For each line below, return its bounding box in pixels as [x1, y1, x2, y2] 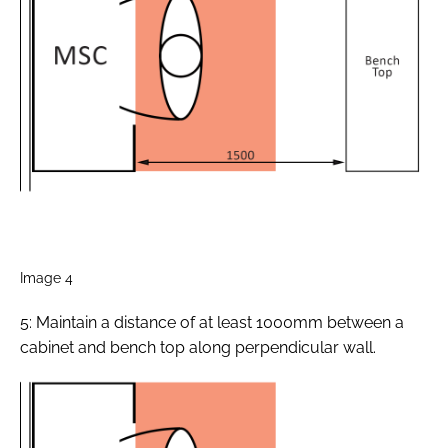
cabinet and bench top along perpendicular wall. [20, 337, 376, 357]
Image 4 [20, 268, 73, 286]
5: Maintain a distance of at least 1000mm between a [20, 312, 404, 332]
